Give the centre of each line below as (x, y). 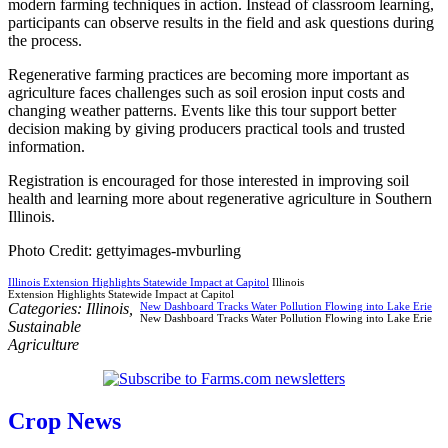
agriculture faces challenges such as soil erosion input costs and (206, 92)
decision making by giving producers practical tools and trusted (206, 128)
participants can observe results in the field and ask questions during (221, 22)
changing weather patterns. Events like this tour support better (202, 110)
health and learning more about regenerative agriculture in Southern (220, 198)
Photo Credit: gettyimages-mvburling (124, 250)
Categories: (47, 308)
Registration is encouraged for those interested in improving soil (208, 180)
